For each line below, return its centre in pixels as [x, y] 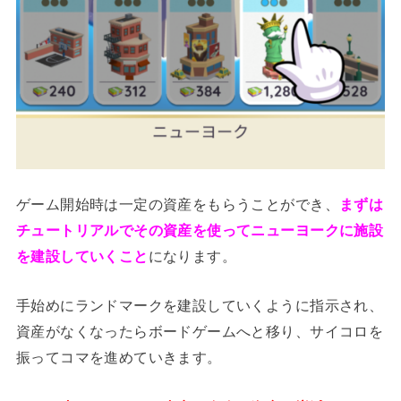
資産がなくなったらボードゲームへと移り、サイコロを [200, 332]
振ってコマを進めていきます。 [119, 358]
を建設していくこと [82, 256]
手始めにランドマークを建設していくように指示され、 [200, 306]
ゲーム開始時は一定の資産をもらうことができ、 [177, 204]
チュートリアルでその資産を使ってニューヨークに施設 [200, 230]
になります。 [192, 256]
